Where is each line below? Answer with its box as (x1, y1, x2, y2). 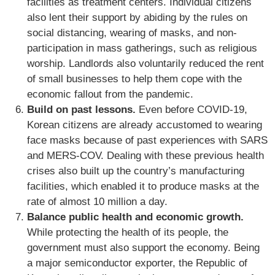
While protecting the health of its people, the (27, 226, 228, 239)
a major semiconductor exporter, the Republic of (27, 257, 247, 269)
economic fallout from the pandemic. (27, 88, 212, 101)
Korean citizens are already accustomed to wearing (27, 118, 262, 131)
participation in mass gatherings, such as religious (27, 42, 257, 55)
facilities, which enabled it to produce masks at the (27, 180, 259, 193)
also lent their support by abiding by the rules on (27, 11, 247, 24)
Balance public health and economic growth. (27, 211, 244, 223)
